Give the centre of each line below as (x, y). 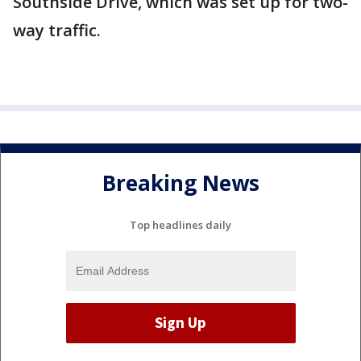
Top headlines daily (180, 224)
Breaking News (180, 183)
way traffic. (57, 30)
